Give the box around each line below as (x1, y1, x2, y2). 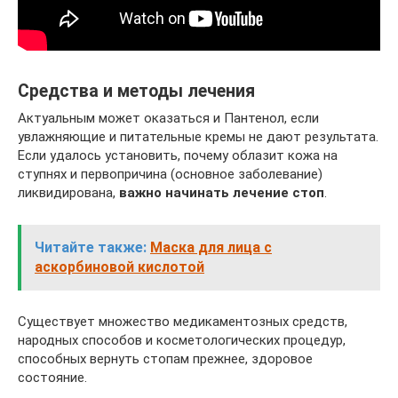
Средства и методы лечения (18, 80, 255, 101)
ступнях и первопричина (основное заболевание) (18, 165, 322, 182)
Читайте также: (35, 238, 147, 256)
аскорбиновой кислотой (35, 258, 204, 275)
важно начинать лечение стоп (119, 184, 324, 201)
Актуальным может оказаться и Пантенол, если (18, 109, 319, 126)
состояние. (18, 369, 87, 386)
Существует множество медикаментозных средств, (18, 313, 347, 330)
